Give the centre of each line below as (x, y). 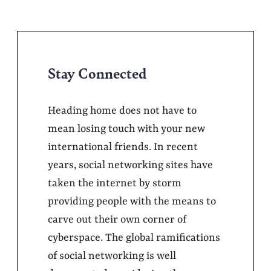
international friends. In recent (123, 147)
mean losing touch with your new (126, 129)
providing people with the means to (132, 201)
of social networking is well (112, 256)
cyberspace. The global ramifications (134, 237)
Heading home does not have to (122, 110)
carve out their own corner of (117, 219)
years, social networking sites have (130, 165)
